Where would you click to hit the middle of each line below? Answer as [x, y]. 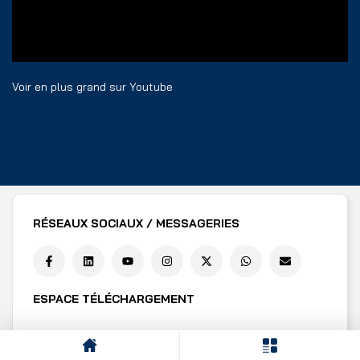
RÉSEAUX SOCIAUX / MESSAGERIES [136, 224]
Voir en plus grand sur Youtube [92, 87]
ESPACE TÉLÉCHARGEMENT [114, 299]
